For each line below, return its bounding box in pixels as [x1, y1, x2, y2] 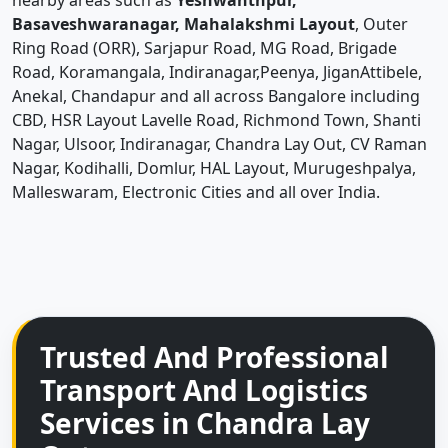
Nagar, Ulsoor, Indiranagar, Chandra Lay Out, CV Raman [12, 133, 427, 155]
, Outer [355, 13, 408, 35]
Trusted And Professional [40, 338, 389, 376]
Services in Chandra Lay [40, 404, 370, 442]
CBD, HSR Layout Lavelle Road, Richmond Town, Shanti [12, 109, 421, 131]
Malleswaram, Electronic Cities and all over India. [12, 181, 380, 203]
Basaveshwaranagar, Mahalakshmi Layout [12, 13, 355, 35]
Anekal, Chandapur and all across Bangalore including [12, 85, 420, 107]
